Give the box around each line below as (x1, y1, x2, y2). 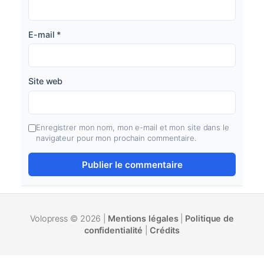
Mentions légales (108, 213, 179, 224)
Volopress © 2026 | (29, 213, 108, 224)
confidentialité (84, 225, 143, 236)
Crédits (149, 225, 180, 236)
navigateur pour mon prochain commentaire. (36, 133, 197, 143)
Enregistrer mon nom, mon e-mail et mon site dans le (36, 123, 229, 133)
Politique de (185, 213, 235, 224)
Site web (28, 75, 63, 86)
